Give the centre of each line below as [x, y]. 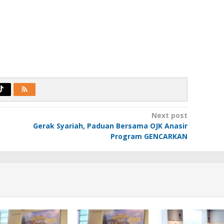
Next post [169, 115]
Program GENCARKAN [149, 136]
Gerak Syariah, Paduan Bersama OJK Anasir [110, 125]
